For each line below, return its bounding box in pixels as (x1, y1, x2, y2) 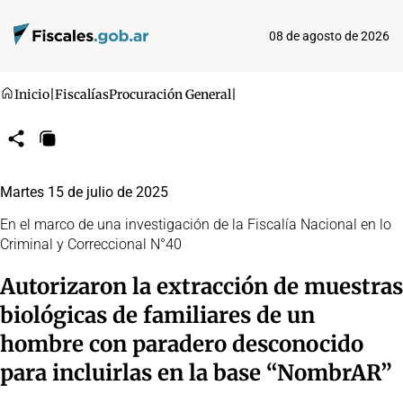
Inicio (14, 86, 49, 103)
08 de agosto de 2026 (269, 29, 390, 43)
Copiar (46, 137, 79, 150)
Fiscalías (55, 86, 109, 103)
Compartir (14, 137, 65, 150)
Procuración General (109, 86, 231, 103)
